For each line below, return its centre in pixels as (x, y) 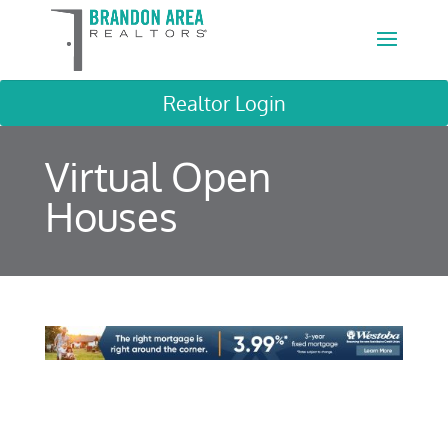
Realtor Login (224, 103)
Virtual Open (157, 176)
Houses (111, 216)
